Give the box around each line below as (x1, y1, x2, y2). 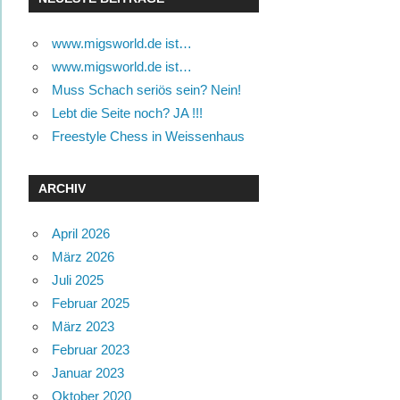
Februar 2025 (51, 295, 129, 311)
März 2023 (51, 318, 114, 334)
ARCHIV (38, 180, 87, 196)
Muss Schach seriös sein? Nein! (51, 82, 241, 98)
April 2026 (51, 225, 110, 241)
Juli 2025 (51, 271, 104, 287)
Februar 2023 (51, 341, 129, 357)
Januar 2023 (51, 364, 124, 380)
